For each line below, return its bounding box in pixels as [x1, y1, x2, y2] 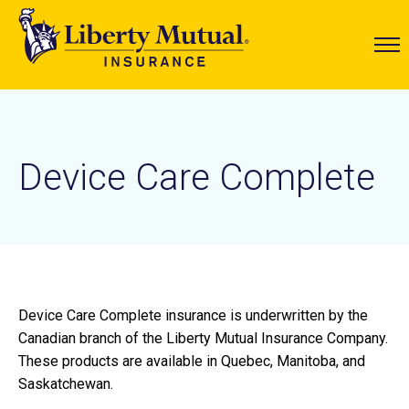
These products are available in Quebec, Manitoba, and [18, 352, 365, 370]
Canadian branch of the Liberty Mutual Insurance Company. [18, 330, 388, 347]
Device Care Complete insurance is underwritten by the [18, 307, 368, 324]
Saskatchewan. [18, 375, 113, 393]
